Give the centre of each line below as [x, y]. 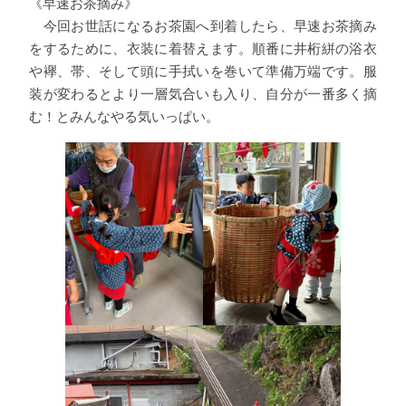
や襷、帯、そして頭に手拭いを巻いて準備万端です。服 [203, 71]
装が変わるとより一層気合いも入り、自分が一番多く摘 [203, 93]
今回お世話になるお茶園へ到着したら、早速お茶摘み [203, 25]
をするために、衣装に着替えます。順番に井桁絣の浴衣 [203, 48]
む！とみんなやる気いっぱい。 [125, 116]
